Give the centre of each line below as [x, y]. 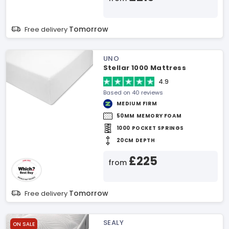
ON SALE [24, 224]
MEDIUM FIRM [137, 104]
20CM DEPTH [136, 140]
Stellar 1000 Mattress [144, 68]
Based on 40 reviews [133, 93]
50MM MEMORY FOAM [149, 116]
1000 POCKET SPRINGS [150, 128]
